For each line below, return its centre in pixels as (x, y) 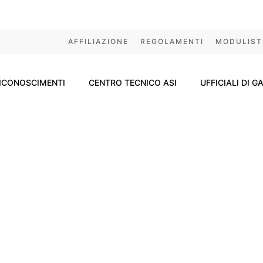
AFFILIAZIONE (98, 41)
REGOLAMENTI (172, 41)
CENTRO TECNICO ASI (133, 82)
